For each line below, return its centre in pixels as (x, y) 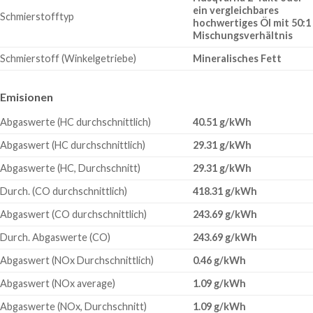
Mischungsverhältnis (243, 35)
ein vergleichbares (236, 10)
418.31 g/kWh (225, 191)
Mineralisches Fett (238, 58)
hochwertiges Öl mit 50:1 (252, 22)
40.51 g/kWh (223, 122)
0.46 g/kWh (220, 260)
